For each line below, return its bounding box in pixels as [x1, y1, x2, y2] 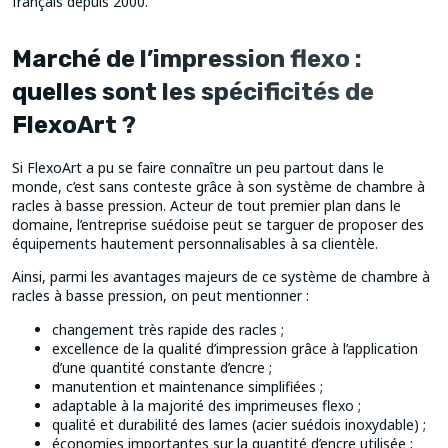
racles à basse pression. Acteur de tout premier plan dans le [12, 196, 401, 216]
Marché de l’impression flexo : [12, 45, 362, 74]
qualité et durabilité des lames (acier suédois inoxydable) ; [52, 414, 426, 434]
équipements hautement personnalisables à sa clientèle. [12, 234, 378, 254]
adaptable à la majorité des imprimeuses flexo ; [52, 395, 361, 415]
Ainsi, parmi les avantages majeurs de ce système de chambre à [12, 267, 430, 287]
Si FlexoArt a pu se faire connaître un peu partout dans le [12, 158, 384, 178]
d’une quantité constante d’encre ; [52, 357, 272, 377]
